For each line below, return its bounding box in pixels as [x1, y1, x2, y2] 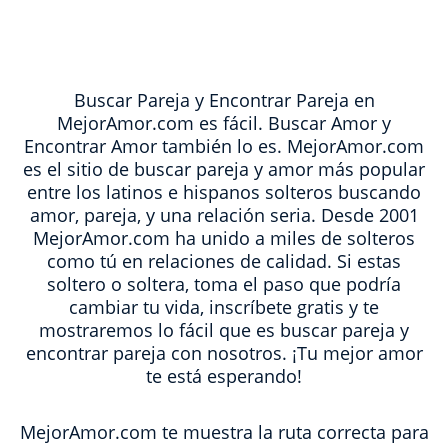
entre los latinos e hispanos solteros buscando [27, 180, 421, 204]
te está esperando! [146, 364, 302, 388]
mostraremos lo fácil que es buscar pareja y [39, 318, 409, 342]
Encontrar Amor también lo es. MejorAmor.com [24, 134, 424, 158]
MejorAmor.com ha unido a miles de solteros [33, 226, 415, 250]
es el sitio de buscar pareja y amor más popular [23, 157, 425, 181]
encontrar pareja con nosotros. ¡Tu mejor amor [25, 341, 423, 365]
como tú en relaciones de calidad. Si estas [47, 249, 401, 273]
